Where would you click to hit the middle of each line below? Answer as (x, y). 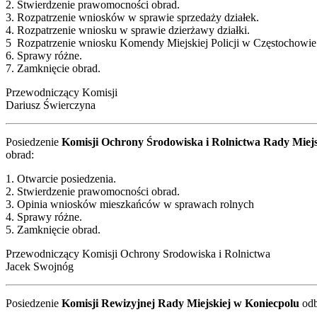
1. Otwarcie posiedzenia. (61, 178)
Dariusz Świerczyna (51, 105)
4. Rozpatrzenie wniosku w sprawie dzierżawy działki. (128, 30)
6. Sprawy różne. (44, 55)
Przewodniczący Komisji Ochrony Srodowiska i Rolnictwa (138, 253)
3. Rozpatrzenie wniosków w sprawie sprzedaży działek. (132, 17)
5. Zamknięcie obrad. (53, 229)
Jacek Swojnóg (40, 266)
